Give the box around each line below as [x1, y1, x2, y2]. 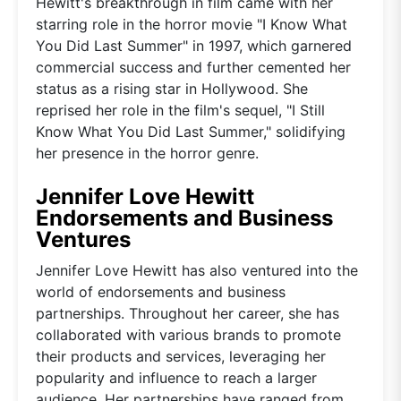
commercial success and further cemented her [36, 57, 351, 76]
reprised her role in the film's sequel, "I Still [36, 100, 325, 119]
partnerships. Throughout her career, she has [36, 303, 339, 322]
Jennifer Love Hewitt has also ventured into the [36, 260, 358, 279]
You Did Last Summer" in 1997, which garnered [36, 36, 352, 55]
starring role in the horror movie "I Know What [36, 14, 347, 33]
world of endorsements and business [36, 282, 286, 301]
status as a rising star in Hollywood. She [36, 79, 308, 98]
